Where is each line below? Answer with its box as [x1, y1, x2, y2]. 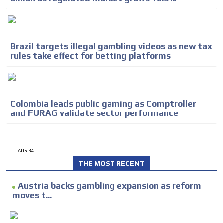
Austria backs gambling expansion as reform [18, 180, 201, 191]
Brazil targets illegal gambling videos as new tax [10, 41, 212, 51]
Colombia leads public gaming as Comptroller [10, 98, 196, 109]
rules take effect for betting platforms [10, 50, 171, 61]
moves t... [12, 190, 52, 200]
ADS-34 [18, 147, 34, 153]
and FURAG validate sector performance [10, 108, 178, 118]
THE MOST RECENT [78, 159, 145, 167]
